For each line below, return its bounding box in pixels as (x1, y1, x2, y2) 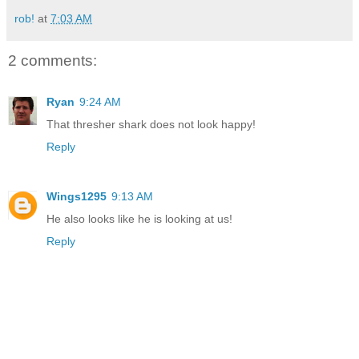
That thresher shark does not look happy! (46, 118, 256, 131)
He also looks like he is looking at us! (46, 212, 232, 226)
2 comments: (8, 51, 97, 69)
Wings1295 (46, 190, 107, 204)
